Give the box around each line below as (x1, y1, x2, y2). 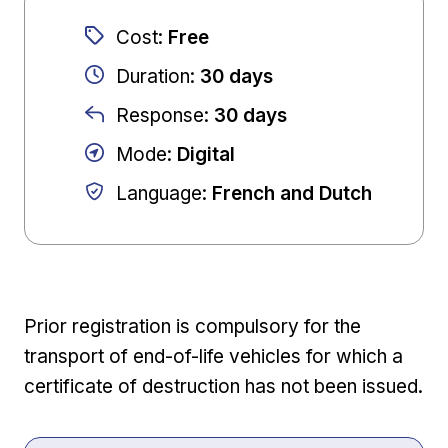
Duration (116, 65, 190, 89)
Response (116, 104, 204, 128)
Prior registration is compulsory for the (24, 315, 361, 339)
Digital (177, 143, 235, 167)
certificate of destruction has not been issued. (24, 375, 423, 399)
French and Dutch (212, 182, 372, 206)
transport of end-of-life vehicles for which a (24, 345, 403, 369)
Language (116, 182, 202, 206)
